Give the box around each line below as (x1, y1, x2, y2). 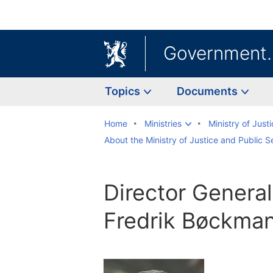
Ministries (144, 118, 182, 129)
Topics (105, 84, 143, 97)
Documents (177, 84, 240, 97)
